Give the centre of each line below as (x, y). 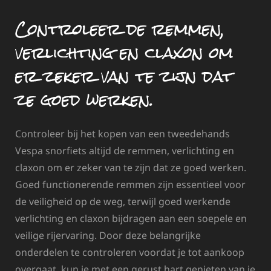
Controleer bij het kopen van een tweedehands (122, 134)
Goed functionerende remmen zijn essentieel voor (130, 185)
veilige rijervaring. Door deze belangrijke (108, 236)
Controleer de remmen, (120, 29)
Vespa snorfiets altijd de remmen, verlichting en (125, 151)
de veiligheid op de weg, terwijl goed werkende (123, 202)
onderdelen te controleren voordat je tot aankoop (130, 253)
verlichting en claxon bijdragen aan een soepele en (131, 219)
